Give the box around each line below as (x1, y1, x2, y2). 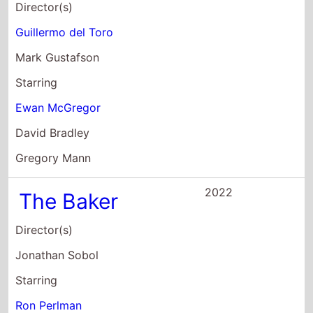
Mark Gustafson (15, 50, 100, 64)
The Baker (19, 188, 119, 214)
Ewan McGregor (15, 100, 101, 115)
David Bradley (15, 125, 90, 140)
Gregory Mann (15, 150, 92, 165)
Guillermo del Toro (15, 24, 114, 39)
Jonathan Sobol (15, 247, 99, 262)
